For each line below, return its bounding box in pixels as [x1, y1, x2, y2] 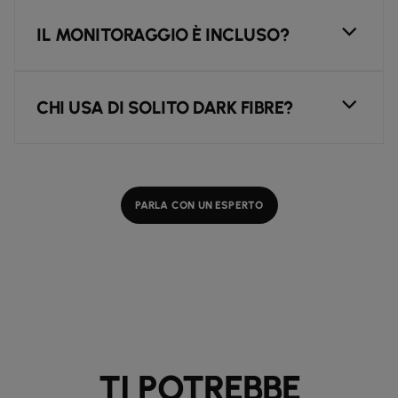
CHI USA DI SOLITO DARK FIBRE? [36, 96, 293, 118]
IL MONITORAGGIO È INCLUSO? [36, 23, 289, 45]
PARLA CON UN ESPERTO [134, 199, 264, 211]
